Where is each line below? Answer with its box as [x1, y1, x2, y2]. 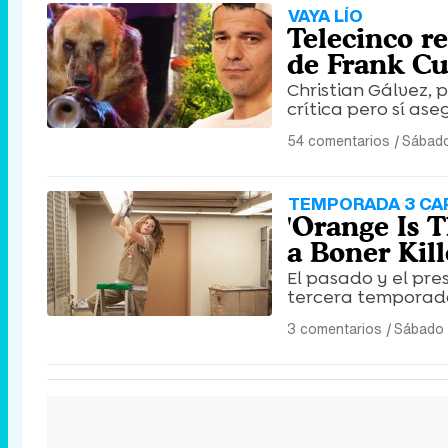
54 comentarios [287, 130, 390, 151]
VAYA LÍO [288, 3, 363, 28]
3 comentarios [287, 318, 382, 339]
